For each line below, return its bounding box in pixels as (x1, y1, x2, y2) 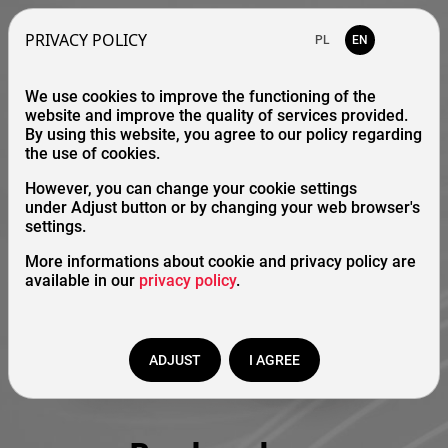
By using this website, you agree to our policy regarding (25, 125, 422, 144)
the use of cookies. (25, 144, 160, 163)
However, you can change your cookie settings (25, 179, 357, 198)
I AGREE (248, 352, 300, 368)
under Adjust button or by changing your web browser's (25, 198, 420, 217)
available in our (25, 271, 139, 290)
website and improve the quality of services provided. (25, 106, 408, 125)
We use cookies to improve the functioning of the (25, 87, 376, 106)
